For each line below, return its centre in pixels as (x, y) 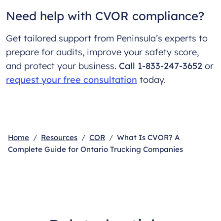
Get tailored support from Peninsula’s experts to (107, 38)
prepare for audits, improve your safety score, (102, 52)
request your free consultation (72, 79)
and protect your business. (62, 66)
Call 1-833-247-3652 (161, 66)
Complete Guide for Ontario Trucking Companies (95, 149)
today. (153, 79)
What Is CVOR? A (148, 137)
